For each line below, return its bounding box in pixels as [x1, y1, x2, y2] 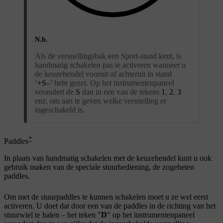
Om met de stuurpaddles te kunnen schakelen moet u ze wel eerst [4, 192, 208, 201]
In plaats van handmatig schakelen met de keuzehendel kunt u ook [4, 153, 212, 162]
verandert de [35, 87, 76, 96]
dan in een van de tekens [80, 87, 161, 96]
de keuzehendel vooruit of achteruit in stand [35, 69, 172, 78]
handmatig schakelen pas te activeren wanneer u [35, 60, 186, 69]
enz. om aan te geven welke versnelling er [35, 96, 166, 105]
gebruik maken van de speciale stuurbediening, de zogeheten [4, 162, 194, 171]
